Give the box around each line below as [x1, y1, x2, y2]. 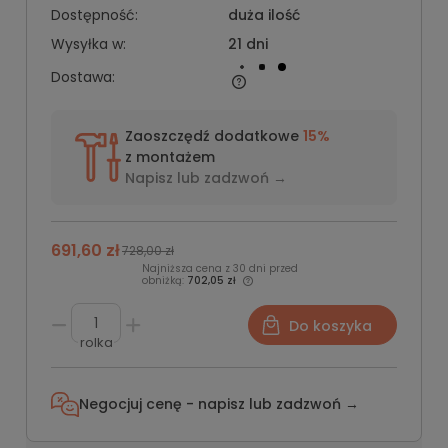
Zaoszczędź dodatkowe [125, 126, 303, 146]
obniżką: [142, 273, 187, 288]
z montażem [125, 147, 215, 167]
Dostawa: [51, 67, 115, 87]
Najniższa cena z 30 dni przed [142, 261, 298, 276]
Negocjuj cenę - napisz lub [79, 394, 276, 415]
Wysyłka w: [51, 34, 126, 54]
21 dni [227, 34, 268, 54]
